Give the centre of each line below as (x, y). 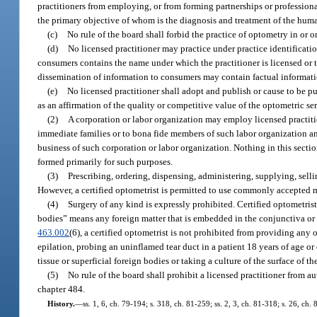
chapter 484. (62, 289)
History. (61, 303)
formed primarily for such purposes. (105, 161)
